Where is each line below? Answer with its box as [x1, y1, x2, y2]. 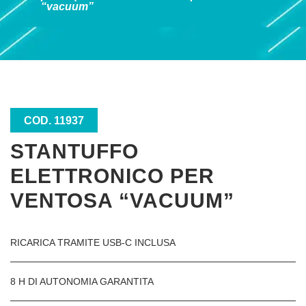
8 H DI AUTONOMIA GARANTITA [10, 276, 154, 287]
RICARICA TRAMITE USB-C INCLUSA [10, 237, 176, 248]
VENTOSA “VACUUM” [10, 189, 234, 212]
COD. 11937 [24, 115, 84, 126]
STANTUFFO [10, 140, 139, 163]
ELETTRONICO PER [10, 165, 214, 187]
